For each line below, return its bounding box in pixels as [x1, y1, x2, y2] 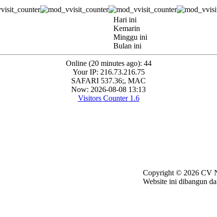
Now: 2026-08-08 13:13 [71, 85, 146, 94]
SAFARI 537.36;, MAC [71, 77, 146, 85]
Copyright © [143, 169, 184, 177]
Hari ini [113, 15, 137, 24]
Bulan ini [113, 42, 141, 50]
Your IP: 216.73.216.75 [72, 68, 145, 77]
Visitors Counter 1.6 [77, 94, 139, 103]
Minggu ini [113, 33, 147, 42]
